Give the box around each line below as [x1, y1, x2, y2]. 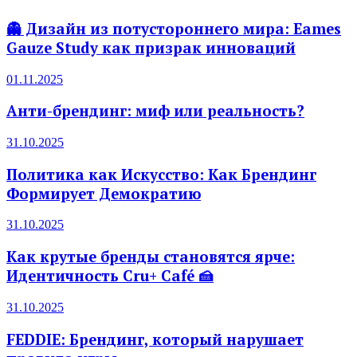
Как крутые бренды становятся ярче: [6, 247, 295, 267]
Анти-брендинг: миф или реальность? [6, 101, 304, 121]
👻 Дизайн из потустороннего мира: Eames [6, 18, 341, 38]
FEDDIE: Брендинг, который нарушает [6, 329, 304, 349]
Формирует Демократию [6, 183, 201, 203]
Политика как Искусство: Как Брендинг [6, 164, 316, 184]
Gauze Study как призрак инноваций [6, 37, 296, 57]
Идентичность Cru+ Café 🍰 [6, 266, 214, 286]
